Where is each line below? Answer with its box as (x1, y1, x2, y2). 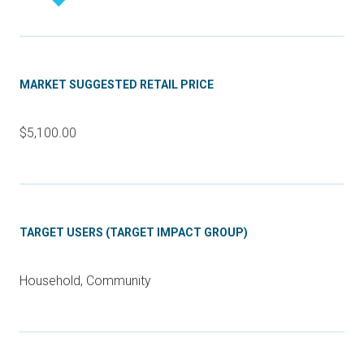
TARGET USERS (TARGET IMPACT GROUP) (19, 225, 248, 239)
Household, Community (19, 272, 151, 288)
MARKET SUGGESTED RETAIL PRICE (19, 77, 214, 91)
